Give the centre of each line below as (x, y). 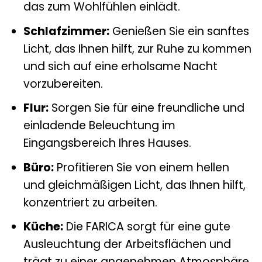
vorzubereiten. (63, 84)
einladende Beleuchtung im (99, 126)
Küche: (43, 227)
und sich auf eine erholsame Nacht (120, 66)
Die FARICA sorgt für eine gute (146, 227)
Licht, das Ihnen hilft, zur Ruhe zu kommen (137, 49)
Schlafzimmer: (66, 31)
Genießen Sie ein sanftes (179, 31)
